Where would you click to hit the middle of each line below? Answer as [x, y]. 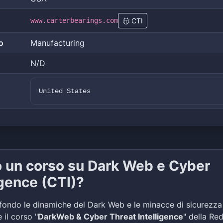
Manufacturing [57, 43]
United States [65, 91]
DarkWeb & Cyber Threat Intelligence [111, 217]
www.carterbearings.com [74, 20]
